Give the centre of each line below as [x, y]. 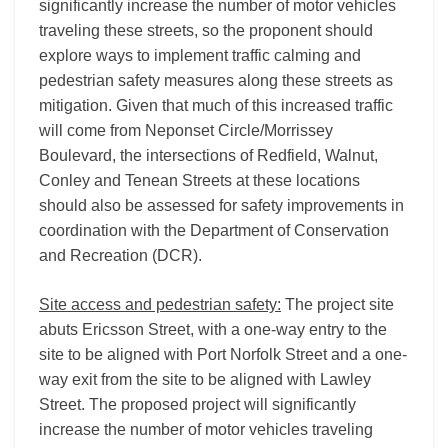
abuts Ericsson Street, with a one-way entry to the [213, 329]
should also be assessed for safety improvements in [221, 205]
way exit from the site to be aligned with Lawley [205, 379]
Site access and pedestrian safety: [160, 304]
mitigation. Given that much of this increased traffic [216, 105]
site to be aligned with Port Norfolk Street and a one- [223, 354]
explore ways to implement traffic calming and [200, 55]
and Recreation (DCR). [120, 255]
